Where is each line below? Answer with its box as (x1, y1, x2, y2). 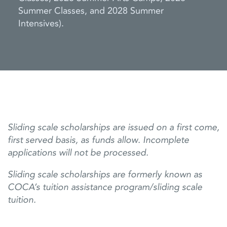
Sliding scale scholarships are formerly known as (8, 169, 202, 180)
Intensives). (18, 18, 64, 29)
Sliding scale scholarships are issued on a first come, (8, 122, 219, 133)
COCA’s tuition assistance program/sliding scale (8, 181, 202, 193)
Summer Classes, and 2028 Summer (18, 5, 164, 17)
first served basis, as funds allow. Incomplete (8, 134, 189, 146)
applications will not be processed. (8, 147, 148, 159)
